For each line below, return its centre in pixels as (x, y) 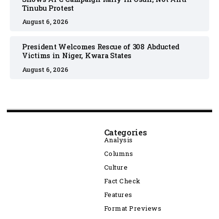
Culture (116, 167)
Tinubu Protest (48, 8)
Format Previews (133, 208)
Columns (119, 153)
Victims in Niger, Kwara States (77, 56)
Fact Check (122, 181)
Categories (125, 132)
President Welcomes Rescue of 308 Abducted (101, 47)
